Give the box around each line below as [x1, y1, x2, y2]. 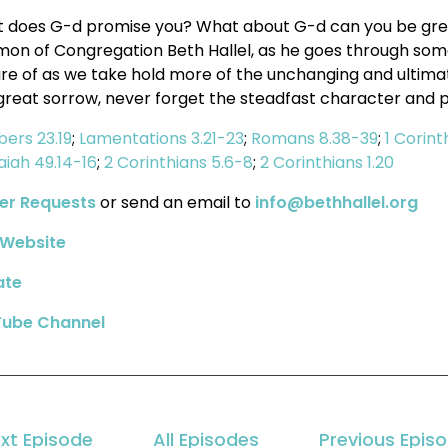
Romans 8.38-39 [251, 127, 379, 150]
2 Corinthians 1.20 [260, 151, 395, 174]
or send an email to [100, 191, 252, 214]
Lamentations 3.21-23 [79, 127, 245, 150]
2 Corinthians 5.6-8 [104, 151, 254, 174]
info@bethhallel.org [255, 191, 419, 214]
